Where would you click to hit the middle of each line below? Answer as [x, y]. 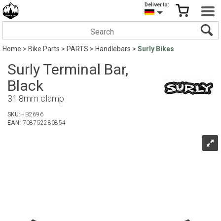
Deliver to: [157, 5]
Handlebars [113, 49]
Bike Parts [44, 49]
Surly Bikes [156, 49]
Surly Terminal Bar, [68, 69]
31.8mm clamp [36, 98]
